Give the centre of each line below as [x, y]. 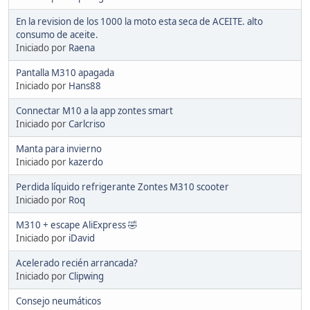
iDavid [82, 238]
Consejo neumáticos [58, 301]
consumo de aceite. [57, 34]
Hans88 [85, 85]
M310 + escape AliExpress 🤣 [76, 225]
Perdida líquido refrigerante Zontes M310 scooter [122, 186]
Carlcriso [87, 124]
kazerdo [86, 162]
